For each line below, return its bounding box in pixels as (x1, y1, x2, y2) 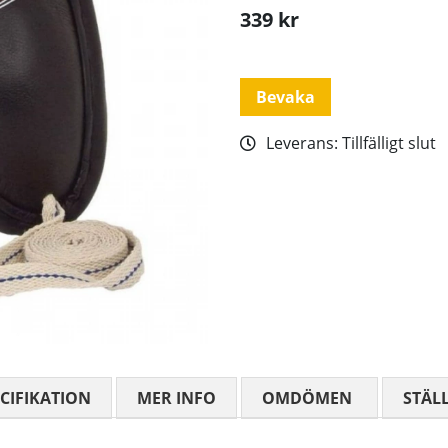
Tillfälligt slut (342, 132, 436, 155)
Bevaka (256, 86, 315, 109)
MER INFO (137, 387, 216, 410)
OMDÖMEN (262, 387, 352, 410)
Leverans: (266, 132, 342, 155)
